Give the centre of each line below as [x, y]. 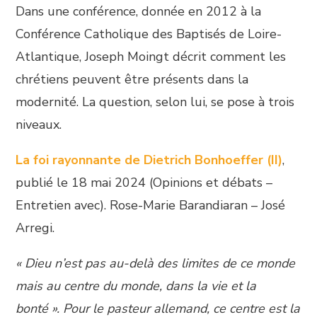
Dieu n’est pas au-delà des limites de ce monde [160, 263]
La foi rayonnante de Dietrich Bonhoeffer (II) [149, 160]
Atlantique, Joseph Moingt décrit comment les [151, 57]
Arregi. [35, 228]
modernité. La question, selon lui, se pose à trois [155, 102]
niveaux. [39, 125]
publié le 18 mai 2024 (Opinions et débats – [144, 183]
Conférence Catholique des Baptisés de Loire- [149, 34]
